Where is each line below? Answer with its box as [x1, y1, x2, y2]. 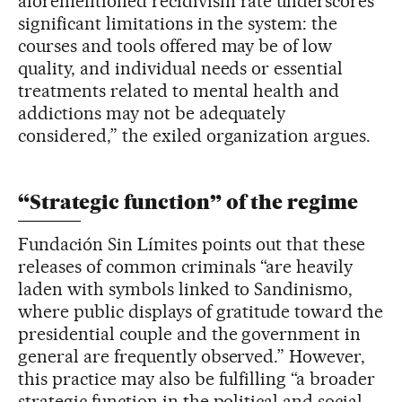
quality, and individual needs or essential [18, 57, 344, 79]
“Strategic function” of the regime [18, 189, 358, 214]
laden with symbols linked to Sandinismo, [18, 277, 354, 300]
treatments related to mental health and [18, 79, 340, 101]
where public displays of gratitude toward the [18, 300, 384, 322]
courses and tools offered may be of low [18, 34, 333, 57]
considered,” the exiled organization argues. [18, 124, 371, 146]
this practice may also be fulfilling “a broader [18, 367, 376, 389]
